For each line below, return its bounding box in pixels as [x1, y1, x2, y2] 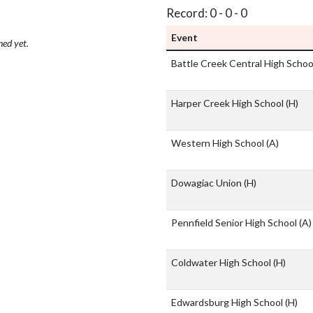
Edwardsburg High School [171, 296, 285, 309]
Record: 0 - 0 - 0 [166, 6, 247, 21]
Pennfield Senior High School [171, 217, 299, 229]
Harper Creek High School [171, 97, 286, 110]
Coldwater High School [171, 256, 273, 269]
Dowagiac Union [171, 177, 244, 189]
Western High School [171, 137, 266, 150]
